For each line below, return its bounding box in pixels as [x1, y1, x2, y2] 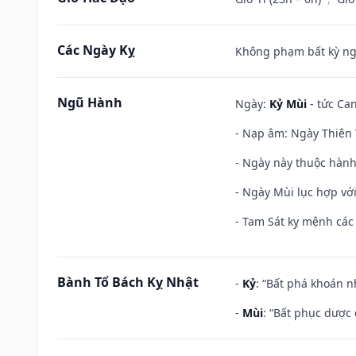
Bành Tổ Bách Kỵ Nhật [57, 273, 199, 291]
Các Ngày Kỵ [57, 41, 135, 59]
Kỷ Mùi [269, 95, 307, 111]
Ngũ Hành [57, 93, 122, 111]
